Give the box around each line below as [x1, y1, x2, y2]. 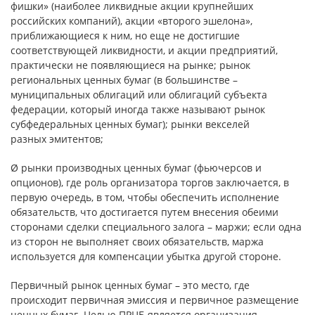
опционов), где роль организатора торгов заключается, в [11, 176, 289, 189]
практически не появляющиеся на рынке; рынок [11, 58, 250, 72]
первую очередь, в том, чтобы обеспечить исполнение [11, 191, 279, 204]
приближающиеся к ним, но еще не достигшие [11, 29, 240, 42]
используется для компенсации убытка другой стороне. [11, 250, 281, 263]
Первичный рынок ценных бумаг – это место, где [11, 278, 250, 292]
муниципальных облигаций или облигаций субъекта [11, 88, 267, 101]
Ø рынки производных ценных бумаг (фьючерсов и [11, 161, 262, 174]
